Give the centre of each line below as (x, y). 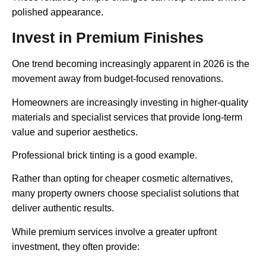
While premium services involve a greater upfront (114, 232)
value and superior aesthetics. (75, 132)
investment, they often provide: (76, 246)
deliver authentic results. (63, 208)
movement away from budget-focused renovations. (118, 79)
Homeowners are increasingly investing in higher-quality (130, 102)
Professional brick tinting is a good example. (104, 155)
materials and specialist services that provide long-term (127, 117)
